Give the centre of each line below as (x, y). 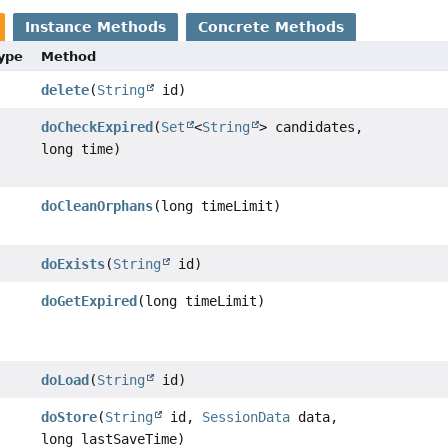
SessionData (245, 417)
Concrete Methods (271, 27)
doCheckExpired (96, 127)
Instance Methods (96, 27)
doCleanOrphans (96, 206)
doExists (72, 264)
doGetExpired (88, 301)
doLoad (64, 380)
